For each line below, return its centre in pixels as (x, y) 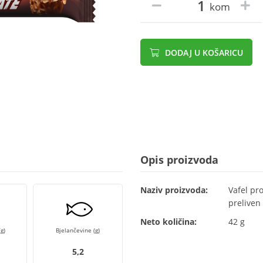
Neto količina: (168, 222)
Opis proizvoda (179, 160)
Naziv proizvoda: (174, 190)
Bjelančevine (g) (78, 230)
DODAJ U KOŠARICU (203, 53)
